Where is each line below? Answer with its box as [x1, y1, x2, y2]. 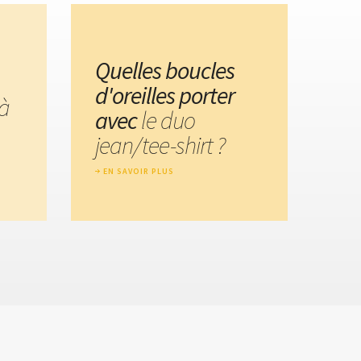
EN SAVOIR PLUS [103, 165, 174, 176]
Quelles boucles [95, 54, 234, 85]
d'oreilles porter [95, 79, 234, 110]
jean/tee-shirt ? [95, 129, 225, 160]
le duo [141, 104, 195, 135]
